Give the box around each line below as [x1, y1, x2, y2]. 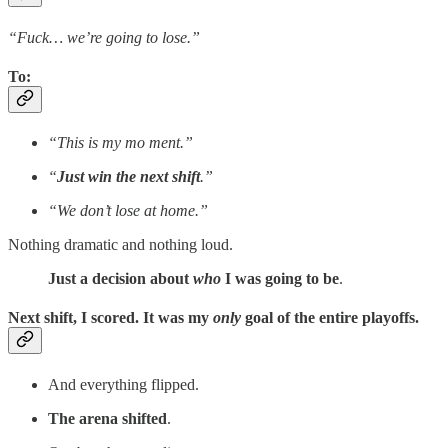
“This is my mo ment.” [48, 134, 193, 152]
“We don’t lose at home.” [48, 202, 208, 220]
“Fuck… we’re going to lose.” [8, 28, 200, 46]
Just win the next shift [57, 168, 200, 186]
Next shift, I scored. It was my [8, 309, 213, 327]
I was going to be [221, 270, 339, 288]
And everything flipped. [48, 375, 199, 393]
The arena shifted [48, 409, 167, 427]
